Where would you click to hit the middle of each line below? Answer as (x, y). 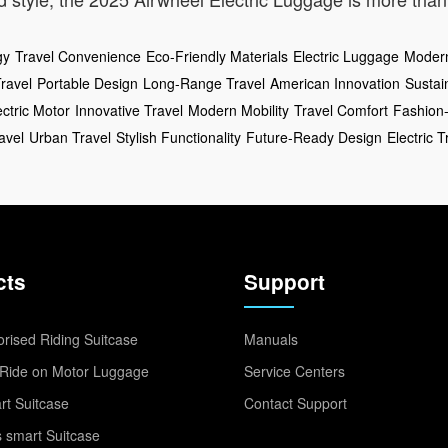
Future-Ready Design (314, 136)
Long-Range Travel (204, 82)
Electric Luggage (346, 55)
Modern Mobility (238, 109)
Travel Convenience (78, 55)
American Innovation (335, 82)
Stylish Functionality (178, 136)
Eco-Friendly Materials (217, 55)
